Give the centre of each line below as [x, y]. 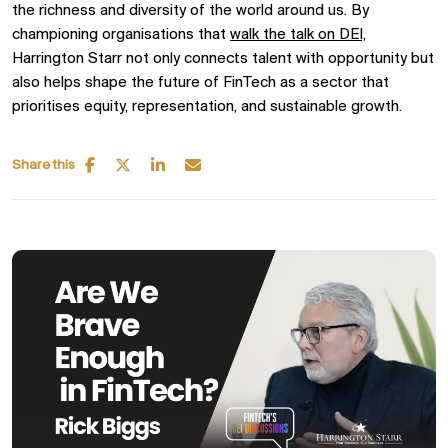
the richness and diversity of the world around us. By [190, 11]
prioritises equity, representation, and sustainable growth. [207, 107]
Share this [43, 165]
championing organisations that [121, 35]
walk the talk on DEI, [298, 35]
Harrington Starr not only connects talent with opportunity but [223, 59]
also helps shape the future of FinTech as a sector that [200, 83]
